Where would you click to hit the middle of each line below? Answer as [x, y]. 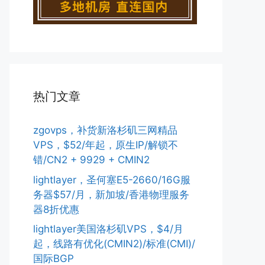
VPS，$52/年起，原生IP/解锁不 [106, 145]
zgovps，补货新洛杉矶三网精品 [105, 130]
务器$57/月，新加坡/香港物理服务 [111, 194]
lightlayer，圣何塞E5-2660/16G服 [112, 180]
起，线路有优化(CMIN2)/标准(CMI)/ [114, 244]
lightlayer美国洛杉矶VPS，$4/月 [108, 229]
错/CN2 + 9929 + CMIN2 [91, 160]
